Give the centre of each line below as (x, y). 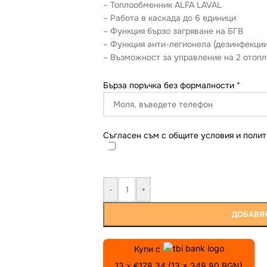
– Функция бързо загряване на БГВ (173, 31)
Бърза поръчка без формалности (170, 85)
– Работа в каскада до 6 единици (170, 18)
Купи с (147, 249)
